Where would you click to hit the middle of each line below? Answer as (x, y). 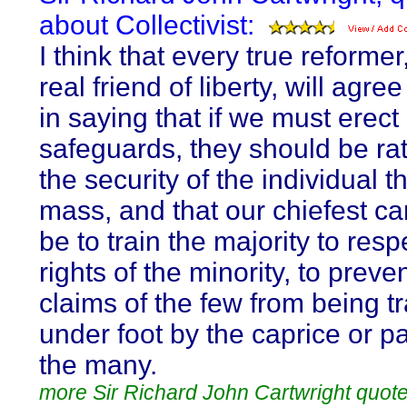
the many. (98, 365)
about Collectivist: (147, 25)
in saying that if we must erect (219, 118)
